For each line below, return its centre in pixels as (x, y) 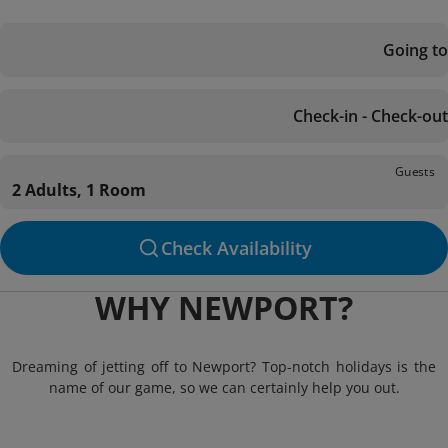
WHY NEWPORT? (224, 307)
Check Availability (236, 248)
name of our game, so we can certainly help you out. (224, 387)
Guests (415, 171)
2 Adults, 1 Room (79, 190)
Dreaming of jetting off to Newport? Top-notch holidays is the (224, 366)
